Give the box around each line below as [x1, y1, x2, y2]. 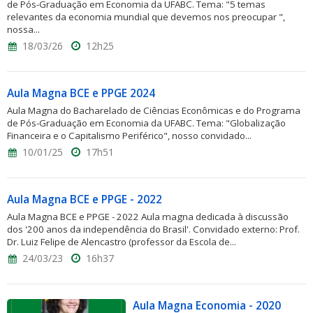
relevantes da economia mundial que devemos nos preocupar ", [7, 10, 285, 23]
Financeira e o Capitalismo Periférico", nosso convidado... [7, 129, 252, 142]
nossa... [7, 23, 40, 36]
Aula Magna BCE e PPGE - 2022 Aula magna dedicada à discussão [7, 210, 289, 223]
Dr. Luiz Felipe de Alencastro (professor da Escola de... [7, 235, 236, 248]
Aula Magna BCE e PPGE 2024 [7, 86, 155, 101]
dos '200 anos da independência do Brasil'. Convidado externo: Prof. [7, 223, 300, 235]
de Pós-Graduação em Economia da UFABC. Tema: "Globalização [7, 117, 286, 129]
